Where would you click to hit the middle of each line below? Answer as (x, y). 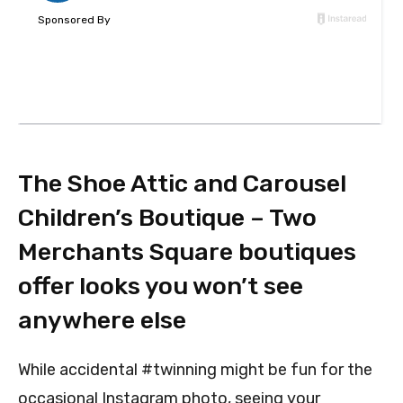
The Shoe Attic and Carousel (182, 184)
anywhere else (102, 321)
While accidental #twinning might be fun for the (195, 370)
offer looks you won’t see (161, 287)
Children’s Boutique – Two (167, 218)
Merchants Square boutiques (187, 252)
